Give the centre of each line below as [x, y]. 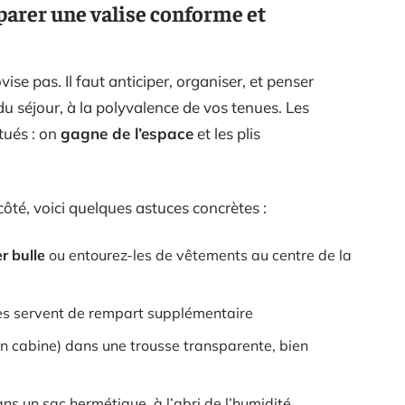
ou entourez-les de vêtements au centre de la [198, 255]
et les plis [227, 133]
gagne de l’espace [127, 133]
